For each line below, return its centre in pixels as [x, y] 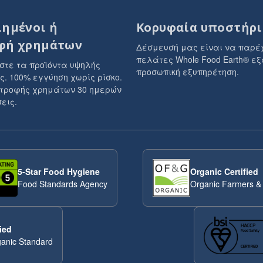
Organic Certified [224, 171]
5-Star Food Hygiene [58, 171]
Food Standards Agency [62, 184]
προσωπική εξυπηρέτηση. [188, 72]
